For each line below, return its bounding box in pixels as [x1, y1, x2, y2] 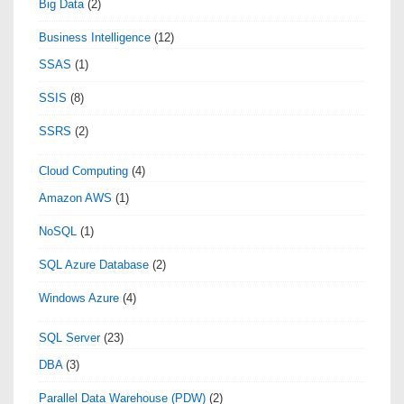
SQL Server [39, 330, 100, 344]
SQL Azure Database [39, 257, 149, 271]
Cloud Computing [39, 163, 128, 178]
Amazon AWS [39, 190, 112, 205]
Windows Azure [39, 290, 119, 305]
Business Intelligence [39, 30, 151, 44]
